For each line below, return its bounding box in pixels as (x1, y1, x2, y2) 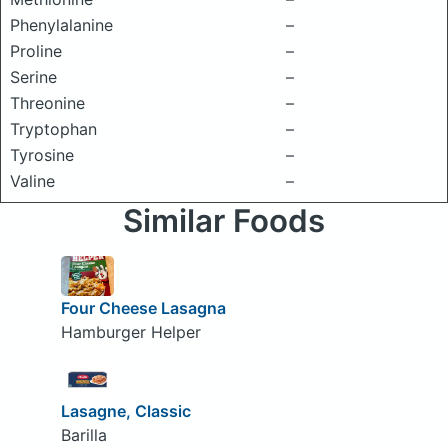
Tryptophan (10, 119, 97, 139)
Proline (10, 41, 62, 61)
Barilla (60, 425, 107, 446)
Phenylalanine (10, 15, 113, 35)
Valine (10, 171, 55, 191)
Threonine (10, 93, 85, 113)
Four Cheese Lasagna (60, 297, 226, 318)
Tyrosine (10, 145, 74, 165)
